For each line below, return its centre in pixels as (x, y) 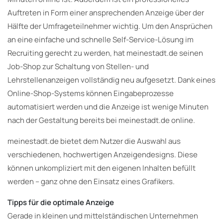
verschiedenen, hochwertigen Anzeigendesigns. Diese (103, 154)
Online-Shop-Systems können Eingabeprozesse (91, 93)
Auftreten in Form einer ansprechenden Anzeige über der (106, 12)
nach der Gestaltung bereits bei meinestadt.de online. (101, 120)
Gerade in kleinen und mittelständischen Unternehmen (103, 216)
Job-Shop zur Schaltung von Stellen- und (78, 66)
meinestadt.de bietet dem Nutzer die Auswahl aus (94, 141)
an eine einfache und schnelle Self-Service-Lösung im (101, 39)
